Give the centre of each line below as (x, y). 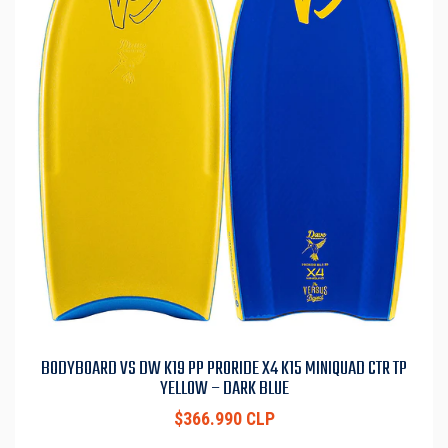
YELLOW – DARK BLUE (224, 389)
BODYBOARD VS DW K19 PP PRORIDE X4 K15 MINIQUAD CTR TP (224, 369)
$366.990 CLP (224, 419)
